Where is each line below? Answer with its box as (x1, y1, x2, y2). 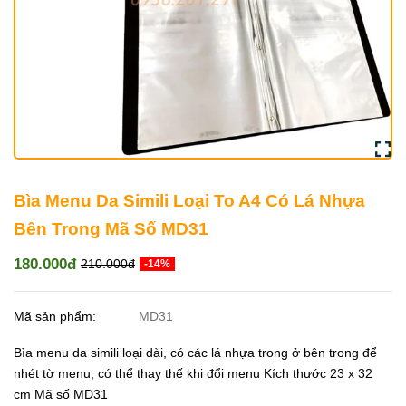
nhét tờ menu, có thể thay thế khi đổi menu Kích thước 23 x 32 (14, 366, 372, 382)
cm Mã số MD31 (14, 387, 108, 402)
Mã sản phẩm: (14, 309, 100, 324)
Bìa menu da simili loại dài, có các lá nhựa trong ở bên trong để (14, 345, 377, 361)
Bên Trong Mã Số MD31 (14, 218, 208, 239)
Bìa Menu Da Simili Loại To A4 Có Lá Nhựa (14, 190, 365, 211)
